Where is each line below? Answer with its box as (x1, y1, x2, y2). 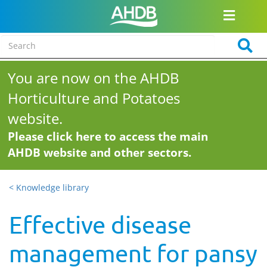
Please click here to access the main (8, 129, 209, 144)
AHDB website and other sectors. (8, 145, 192, 160)
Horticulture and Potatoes (8, 88, 181, 108)
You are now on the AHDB (8, 68, 180, 88)
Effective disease (9, 210, 191, 238)
